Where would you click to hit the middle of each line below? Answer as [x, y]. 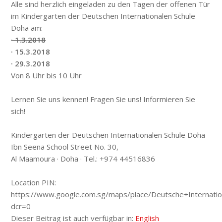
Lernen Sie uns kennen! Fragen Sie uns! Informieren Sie [103, 99]
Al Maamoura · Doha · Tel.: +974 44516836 [83, 159]
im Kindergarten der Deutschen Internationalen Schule [103, 16]
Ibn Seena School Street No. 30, [65, 147]
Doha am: [27, 28]
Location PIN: [34, 183]
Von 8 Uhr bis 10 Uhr [47, 76]
